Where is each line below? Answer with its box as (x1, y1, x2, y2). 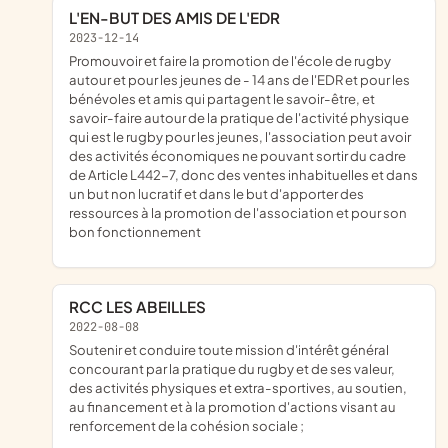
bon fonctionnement (69, 223, 201, 241)
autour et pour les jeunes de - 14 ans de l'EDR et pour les (69, 71, 410, 89)
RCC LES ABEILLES (79, 296, 206, 316)
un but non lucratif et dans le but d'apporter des (69, 185, 364, 203)
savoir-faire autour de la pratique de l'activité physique (69, 109, 409, 127)
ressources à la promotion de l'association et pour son (69, 204, 407, 222)
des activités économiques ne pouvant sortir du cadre (69, 147, 406, 165)
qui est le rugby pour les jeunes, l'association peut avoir (69, 128, 411, 146)
